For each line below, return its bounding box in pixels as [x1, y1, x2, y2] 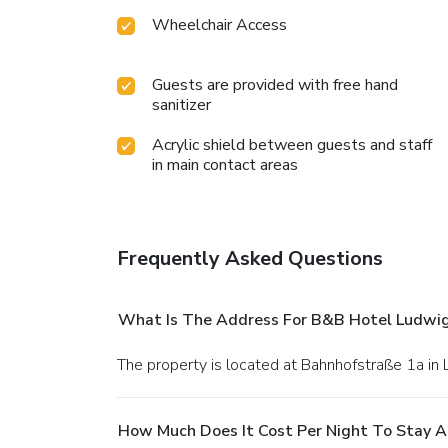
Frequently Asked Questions [117, 244, 383, 272]
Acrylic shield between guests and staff [152, 133, 432, 156]
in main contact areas [152, 153, 298, 176]
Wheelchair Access [152, 13, 287, 36]
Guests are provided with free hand [152, 73, 398, 96]
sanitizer [152, 93, 211, 116]
